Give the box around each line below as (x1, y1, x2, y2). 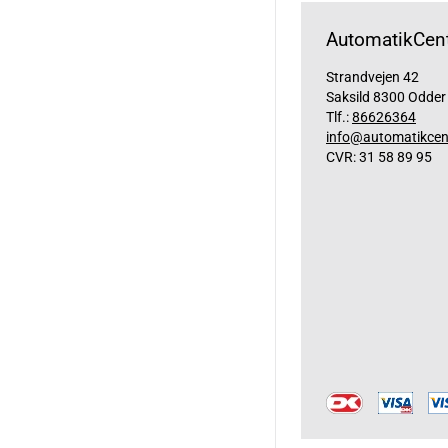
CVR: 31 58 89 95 (326, 148, 432, 165)
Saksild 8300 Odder (326, 88, 446, 105)
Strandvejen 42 (326, 68, 419, 85)
